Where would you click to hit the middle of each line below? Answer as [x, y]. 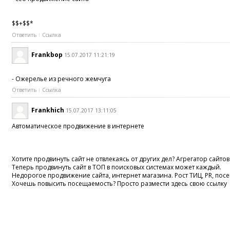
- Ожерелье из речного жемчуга [62, 79]
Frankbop [47, 55]
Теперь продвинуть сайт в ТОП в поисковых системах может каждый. [117, 167]
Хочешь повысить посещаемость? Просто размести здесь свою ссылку [120, 183]
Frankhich [48, 110]
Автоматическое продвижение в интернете [78, 126]
